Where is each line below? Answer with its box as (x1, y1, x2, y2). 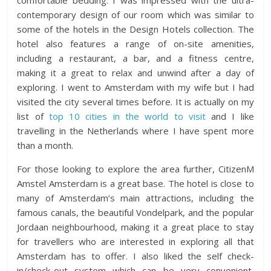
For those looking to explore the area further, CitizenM (17, 163, 254, 175)
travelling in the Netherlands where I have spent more (17, 125, 254, 137)
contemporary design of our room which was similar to (17, 8, 254, 21)
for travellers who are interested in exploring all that (17, 235, 254, 248)
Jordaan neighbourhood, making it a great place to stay (17, 221, 254, 233)
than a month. (17, 139, 74, 152)
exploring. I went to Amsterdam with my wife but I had (17, 81, 254, 94)
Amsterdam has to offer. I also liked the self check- (17, 250, 254, 263)
